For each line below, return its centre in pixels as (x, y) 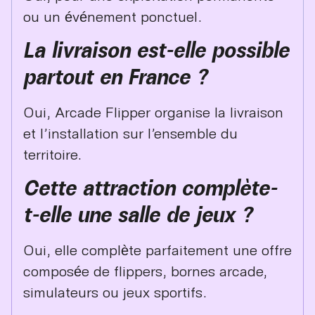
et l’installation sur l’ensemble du (130, 133)
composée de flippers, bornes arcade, (145, 271)
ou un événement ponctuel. (112, 16)
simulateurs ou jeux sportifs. (115, 292)
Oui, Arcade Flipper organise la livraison (153, 112)
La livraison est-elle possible (156, 50)
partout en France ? (115, 77)
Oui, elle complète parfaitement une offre (157, 250)
